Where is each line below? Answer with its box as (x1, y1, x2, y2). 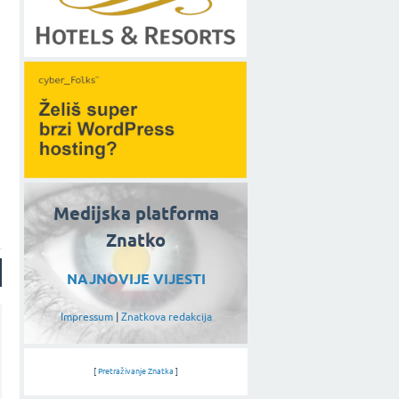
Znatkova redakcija (120, 310, 212, 323)
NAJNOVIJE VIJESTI (66, 270, 206, 288)
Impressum (60, 310, 113, 323)
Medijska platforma (53, 203, 219, 225)
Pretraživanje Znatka (98, 366, 174, 376)
